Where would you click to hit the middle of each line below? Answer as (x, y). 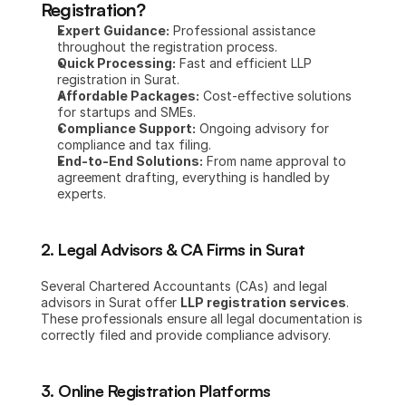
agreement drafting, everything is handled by (193, 177)
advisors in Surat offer (111, 302)
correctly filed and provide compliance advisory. (186, 335)
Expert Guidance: (113, 30)
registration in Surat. (118, 79)
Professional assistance (242, 30)
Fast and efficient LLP (244, 63)
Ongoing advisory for (262, 128)
